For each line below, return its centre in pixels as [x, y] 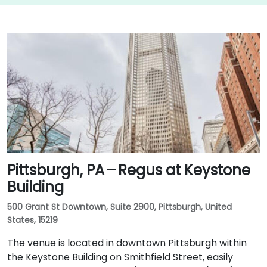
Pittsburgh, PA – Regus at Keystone [129, 170]
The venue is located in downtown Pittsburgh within [127, 243]
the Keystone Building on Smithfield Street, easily [120, 257]
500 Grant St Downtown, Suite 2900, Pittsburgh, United [119, 207]
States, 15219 [32, 220]
